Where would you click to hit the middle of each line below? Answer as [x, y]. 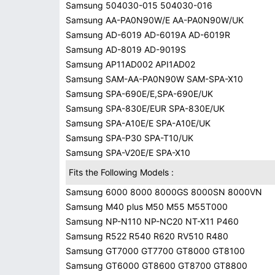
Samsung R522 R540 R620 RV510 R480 [147, 236]
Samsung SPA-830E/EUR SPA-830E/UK [145, 108]
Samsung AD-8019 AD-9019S [126, 49]
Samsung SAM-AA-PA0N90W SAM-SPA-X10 [154, 79]
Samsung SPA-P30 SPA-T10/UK [130, 138]
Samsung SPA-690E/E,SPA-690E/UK [139, 94]
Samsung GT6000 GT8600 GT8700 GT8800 [157, 265]
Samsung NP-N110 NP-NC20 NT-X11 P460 [152, 221]
